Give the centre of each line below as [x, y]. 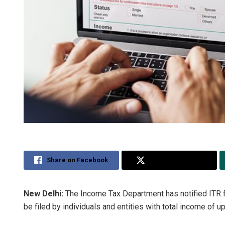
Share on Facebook [78, 160]
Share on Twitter [176, 160]
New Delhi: [44, 194]
